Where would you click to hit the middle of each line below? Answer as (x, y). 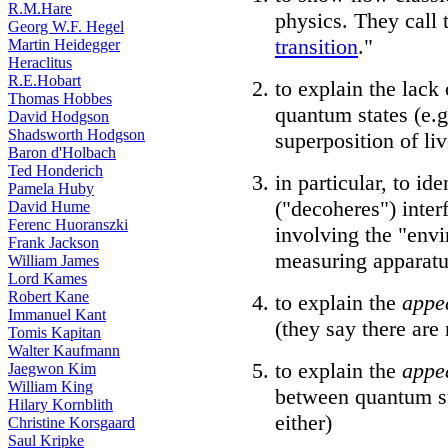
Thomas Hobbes (60, 98)
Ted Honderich (55, 170)
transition (316, 46)
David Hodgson (58, 116)
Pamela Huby (51, 188)
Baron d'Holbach (62, 152)
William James (53, 260)
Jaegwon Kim (52, 368)
